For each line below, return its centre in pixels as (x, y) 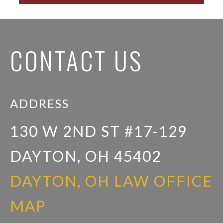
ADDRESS (40, 103)
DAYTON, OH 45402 (86, 156)
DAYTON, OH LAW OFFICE (111, 181)
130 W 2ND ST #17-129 (99, 131)
